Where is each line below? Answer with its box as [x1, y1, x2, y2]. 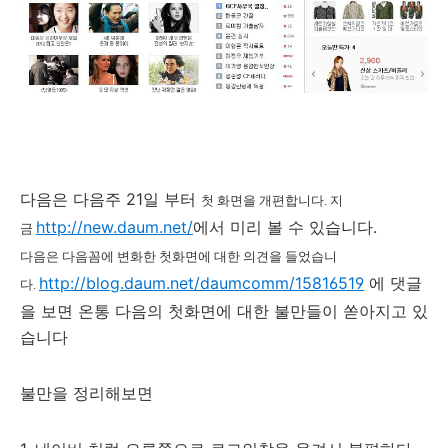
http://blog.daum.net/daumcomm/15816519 [39, 273, 364, 294]
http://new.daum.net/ [36, 217, 193, 238]
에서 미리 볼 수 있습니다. [193, 217, 377, 238]
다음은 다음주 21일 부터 [20, 189, 201, 210]
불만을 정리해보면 [20, 383, 153, 404]
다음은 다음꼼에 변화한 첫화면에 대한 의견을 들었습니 [20, 249, 337, 265]
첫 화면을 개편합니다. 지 [201, 193, 343, 209]
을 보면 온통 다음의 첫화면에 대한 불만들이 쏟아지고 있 [20, 301, 428, 322]
